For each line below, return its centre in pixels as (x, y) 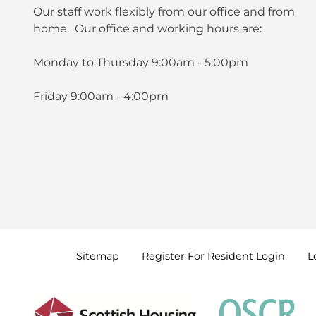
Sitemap (98, 256)
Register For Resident (199, 256)
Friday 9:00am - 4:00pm (101, 96)
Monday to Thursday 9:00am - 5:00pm (140, 62)
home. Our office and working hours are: (147, 28)
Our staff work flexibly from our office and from (164, 11)
